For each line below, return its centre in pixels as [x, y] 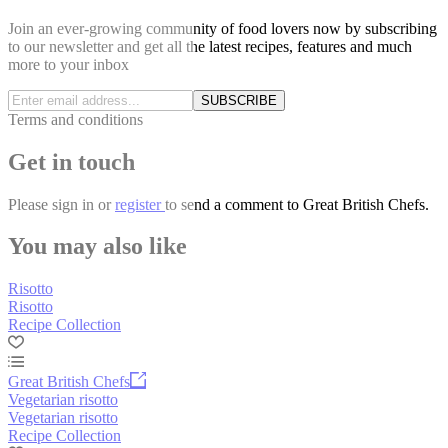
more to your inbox [68, 64]
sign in [75, 204]
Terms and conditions [75, 119]
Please [30, 204]
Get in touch [71, 161]
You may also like [97, 246]
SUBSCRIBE [239, 100]
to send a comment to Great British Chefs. [297, 204]
